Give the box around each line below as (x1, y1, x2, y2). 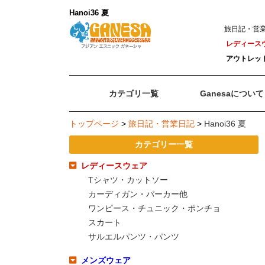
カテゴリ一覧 (109, 89, 159, 99)
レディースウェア (81, 160, 147, 170)
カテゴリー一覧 (135, 140, 193, 150)
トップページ (69, 119, 119, 129)
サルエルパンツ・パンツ (88, 231, 179, 241)
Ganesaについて (200, 89, 264, 99)
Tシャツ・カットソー (88, 174, 168, 185)
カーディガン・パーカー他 (88, 189, 188, 199)
